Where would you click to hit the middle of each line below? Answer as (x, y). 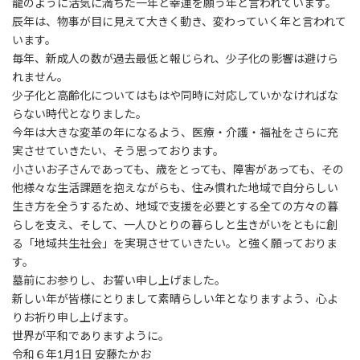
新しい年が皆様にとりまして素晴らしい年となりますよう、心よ (175, 299)
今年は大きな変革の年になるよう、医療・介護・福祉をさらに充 (175, 132)
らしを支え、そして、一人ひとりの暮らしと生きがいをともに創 (175, 225)
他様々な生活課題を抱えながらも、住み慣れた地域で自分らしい (175, 188)
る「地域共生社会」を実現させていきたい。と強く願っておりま (175, 243)
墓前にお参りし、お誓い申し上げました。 (119, 280)
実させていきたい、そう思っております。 (118, 151)
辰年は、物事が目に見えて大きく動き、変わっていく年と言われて (179, 21)
